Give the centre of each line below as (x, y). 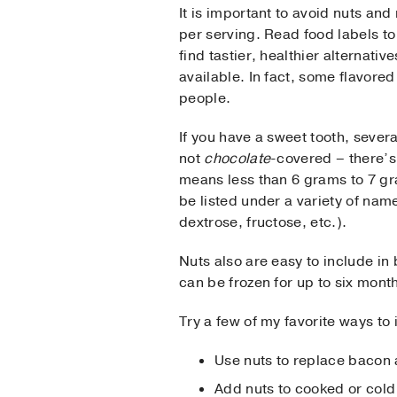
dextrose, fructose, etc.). (263, 223)
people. (205, 99)
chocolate (237, 159)
